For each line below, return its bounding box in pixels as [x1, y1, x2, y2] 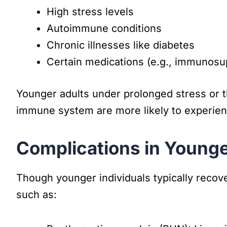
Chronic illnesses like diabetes [47, 39, 195, 51]
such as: [16, 188, 57, 201]
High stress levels [47, 5, 134, 18]
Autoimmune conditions [47, 22, 162, 34]
